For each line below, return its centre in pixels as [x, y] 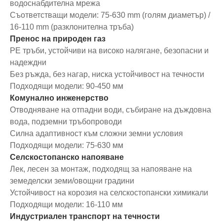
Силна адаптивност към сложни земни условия [96, 133]
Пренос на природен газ [58, 38]
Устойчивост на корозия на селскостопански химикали [109, 192]
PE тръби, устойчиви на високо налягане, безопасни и [109, 50]
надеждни [28, 62]
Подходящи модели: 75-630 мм [67, 145]
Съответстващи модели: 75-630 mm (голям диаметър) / [110, 15]
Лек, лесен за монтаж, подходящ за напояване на [101, 169]
